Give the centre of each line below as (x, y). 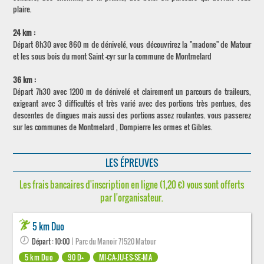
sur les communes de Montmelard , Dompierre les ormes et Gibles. (113, 127)
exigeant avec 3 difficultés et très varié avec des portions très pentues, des (132, 103)
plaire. (22, 9)
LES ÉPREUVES (132, 163)
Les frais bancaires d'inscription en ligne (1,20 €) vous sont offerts (132, 184)
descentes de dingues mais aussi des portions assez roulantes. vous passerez (132, 115)
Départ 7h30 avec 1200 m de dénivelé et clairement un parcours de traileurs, (132, 91)
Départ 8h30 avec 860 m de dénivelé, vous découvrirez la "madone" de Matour (132, 44)
